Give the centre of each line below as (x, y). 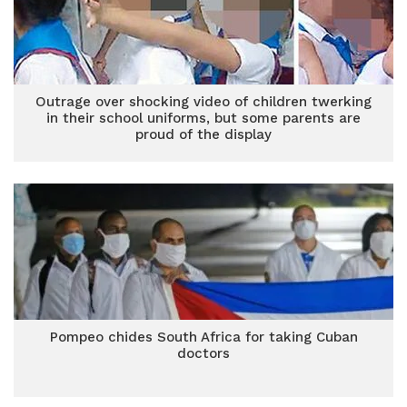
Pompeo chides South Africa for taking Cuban (203, 337)
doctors (203, 353)
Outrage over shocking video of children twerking (203, 102)
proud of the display (203, 134)
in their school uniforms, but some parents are (203, 118)
